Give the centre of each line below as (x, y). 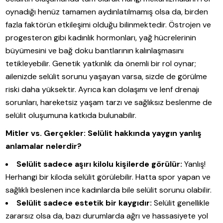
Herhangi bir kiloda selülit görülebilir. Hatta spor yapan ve (108, 177)
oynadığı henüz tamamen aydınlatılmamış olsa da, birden (107, 11)
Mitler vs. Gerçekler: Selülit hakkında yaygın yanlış (104, 133)
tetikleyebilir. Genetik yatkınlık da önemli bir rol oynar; (101, 63)
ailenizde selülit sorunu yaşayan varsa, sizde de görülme (107, 76)
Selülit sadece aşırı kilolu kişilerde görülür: (100, 164)
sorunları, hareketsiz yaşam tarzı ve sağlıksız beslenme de (109, 102)
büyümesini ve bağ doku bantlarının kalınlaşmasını (95, 50)
